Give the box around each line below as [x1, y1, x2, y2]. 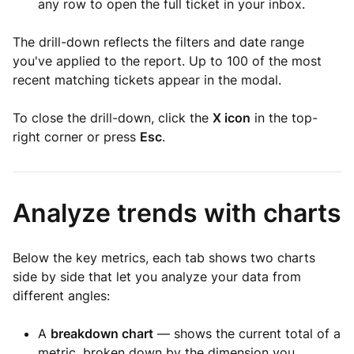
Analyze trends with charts [13, 198, 341, 228]
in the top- [250, 110, 318, 126]
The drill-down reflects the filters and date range [13, 34, 304, 50]
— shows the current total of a [153, 326, 341, 341]
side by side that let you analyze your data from [13, 269, 301, 284]
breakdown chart [51, 326, 153, 341]
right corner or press [13, 129, 140, 145]
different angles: [13, 288, 110, 303]
